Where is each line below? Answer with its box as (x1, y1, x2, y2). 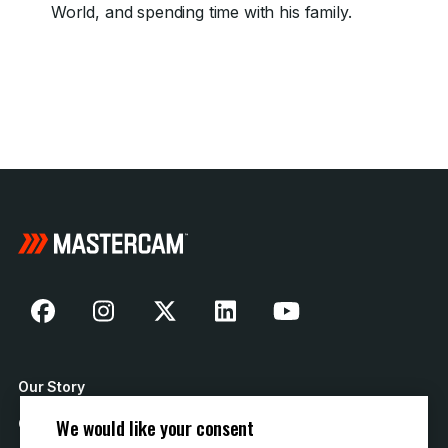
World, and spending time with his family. (50, 2, 352, 22)
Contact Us (18, 415, 96, 432)
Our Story (18, 378, 85, 395)
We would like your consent (56, 413, 254, 442)
